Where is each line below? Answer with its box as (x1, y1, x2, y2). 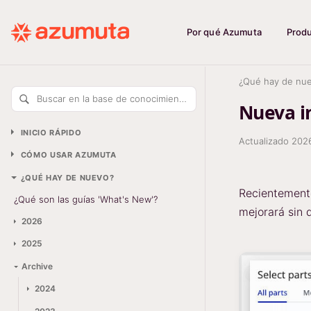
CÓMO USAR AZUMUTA (20, 150, 117, 160)
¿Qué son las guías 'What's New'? (14, 194, 158, 205)
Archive (21, 260, 53, 271)
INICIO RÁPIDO (20, 127, 82, 137)
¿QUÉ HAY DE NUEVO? (20, 173, 115, 183)
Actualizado (239, 135, 292, 146)
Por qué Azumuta (186, 26, 262, 37)
